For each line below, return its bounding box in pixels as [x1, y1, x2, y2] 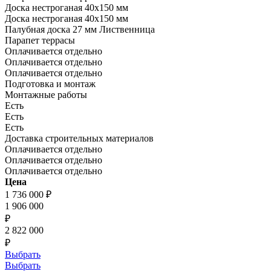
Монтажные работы [5, 89, 87, 100]
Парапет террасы [5, 34, 75, 45]
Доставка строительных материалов [5, 132, 154, 143]
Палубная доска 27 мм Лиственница [5, 24, 155, 34]
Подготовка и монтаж [5, 78, 96, 89]
